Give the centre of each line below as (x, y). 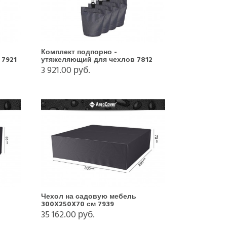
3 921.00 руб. (65, 70)
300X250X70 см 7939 (77, 204)
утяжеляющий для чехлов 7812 (97, 59)
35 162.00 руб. (68, 214)
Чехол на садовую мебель (88, 196)
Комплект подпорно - (79, 52)
